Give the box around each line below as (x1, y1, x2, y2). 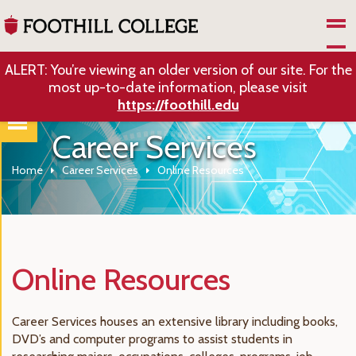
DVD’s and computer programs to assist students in (12, 331, 292, 346)
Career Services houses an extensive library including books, (12, 314, 338, 329)
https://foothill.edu (117, 96, 239, 114)
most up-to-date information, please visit (48, 79, 308, 96)
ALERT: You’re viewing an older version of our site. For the (4, 61, 352, 79)
